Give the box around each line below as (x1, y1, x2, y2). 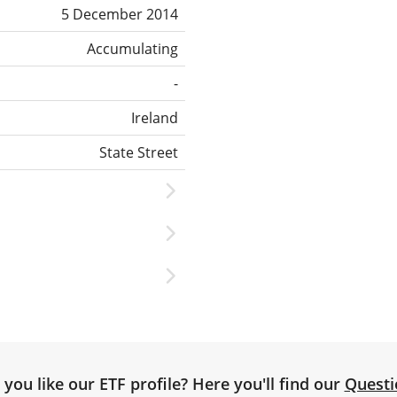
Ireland (131, 107, 178, 128)
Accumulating (87, 38, 178, 58)
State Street (99, 142, 178, 162)
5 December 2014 (61, 4, 178, 24)
